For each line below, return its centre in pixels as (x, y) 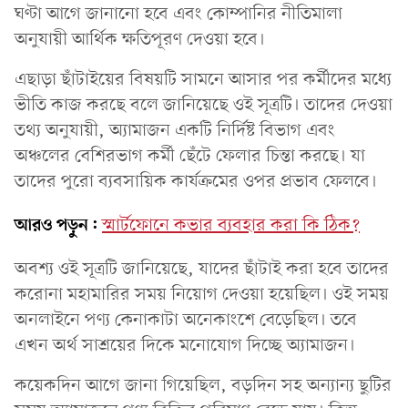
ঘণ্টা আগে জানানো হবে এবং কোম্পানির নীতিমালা (178, 14)
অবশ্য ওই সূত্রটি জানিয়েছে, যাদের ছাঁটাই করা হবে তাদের (202, 269)
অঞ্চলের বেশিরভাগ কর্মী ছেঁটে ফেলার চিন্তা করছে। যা (190, 156)
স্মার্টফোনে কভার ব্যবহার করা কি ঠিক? (231, 225)
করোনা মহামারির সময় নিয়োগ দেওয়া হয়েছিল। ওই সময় (202, 295)
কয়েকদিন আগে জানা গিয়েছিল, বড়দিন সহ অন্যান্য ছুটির (203, 386)
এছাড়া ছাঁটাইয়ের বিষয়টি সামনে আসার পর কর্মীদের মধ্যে (203, 80)
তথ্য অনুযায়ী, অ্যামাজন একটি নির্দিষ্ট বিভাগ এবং (175, 131)
